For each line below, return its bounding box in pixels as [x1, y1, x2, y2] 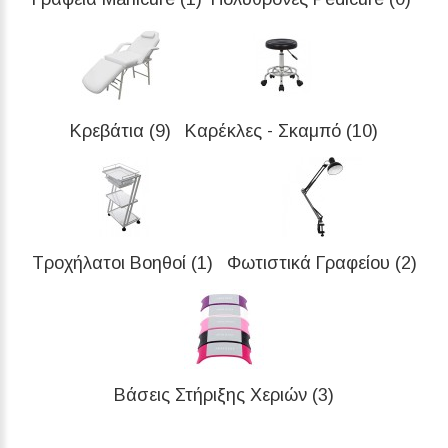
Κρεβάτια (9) [70, 120, 171, 141]
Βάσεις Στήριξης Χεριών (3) [114, 384, 334, 405]
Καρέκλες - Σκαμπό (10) [185, 120, 378, 141]
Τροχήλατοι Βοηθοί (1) [31, 252, 213, 273]
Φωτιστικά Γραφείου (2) [226, 252, 417, 273]
